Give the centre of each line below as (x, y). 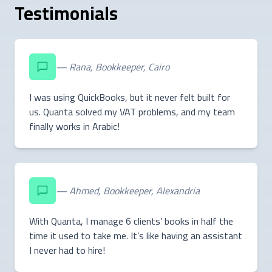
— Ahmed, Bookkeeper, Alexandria (128, 190)
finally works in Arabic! (74, 126)
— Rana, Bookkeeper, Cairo (113, 66)
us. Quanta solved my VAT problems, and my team (132, 111)
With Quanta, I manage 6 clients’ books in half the (131, 221)
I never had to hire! (67, 250)
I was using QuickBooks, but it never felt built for (130, 97)
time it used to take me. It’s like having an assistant (136, 235)
